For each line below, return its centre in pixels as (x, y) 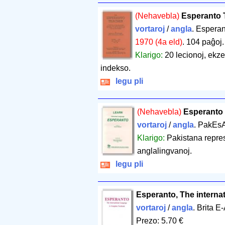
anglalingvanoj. (165, 151)
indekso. (116, 68)
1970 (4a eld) (158, 42)
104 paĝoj (204, 42)
